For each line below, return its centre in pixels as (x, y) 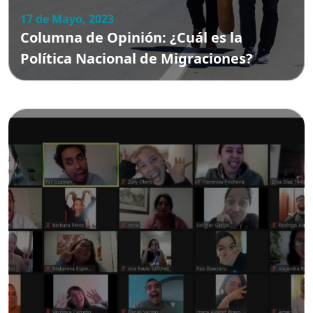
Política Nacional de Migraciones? (137, 58)
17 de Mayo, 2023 (67, 19)
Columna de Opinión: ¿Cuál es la (131, 37)
